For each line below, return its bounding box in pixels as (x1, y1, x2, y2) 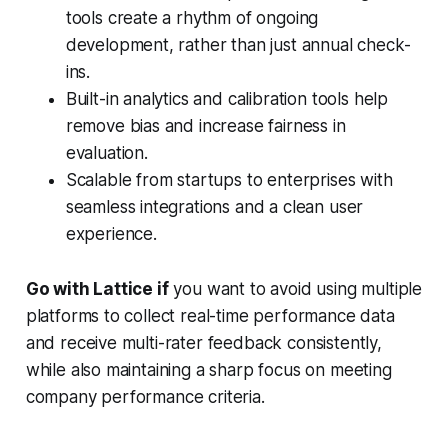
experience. (65, 224, 157, 245)
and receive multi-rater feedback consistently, (25, 333, 382, 354)
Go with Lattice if (25, 279, 169, 300)
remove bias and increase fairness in (65, 116, 346, 137)
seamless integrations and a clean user (65, 197, 364, 218)
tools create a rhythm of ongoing (65, 8, 319, 29)
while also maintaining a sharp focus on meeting (25, 360, 392, 381)
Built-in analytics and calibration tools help (65, 89, 389, 110)
